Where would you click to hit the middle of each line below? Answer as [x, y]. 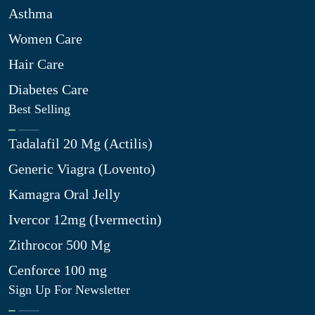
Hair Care [36, 64]
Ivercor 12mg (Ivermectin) [85, 219]
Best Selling [39, 109]
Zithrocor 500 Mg [59, 245]
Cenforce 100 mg [58, 270]
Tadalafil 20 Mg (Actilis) [81, 143]
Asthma [31, 13]
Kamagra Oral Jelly [64, 194]
